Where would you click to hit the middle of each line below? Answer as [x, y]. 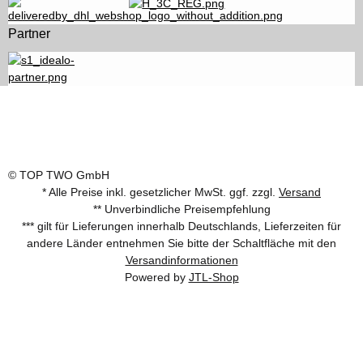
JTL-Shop [214, 277]
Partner [29, 34]
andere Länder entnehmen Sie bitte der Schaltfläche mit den [181, 243]
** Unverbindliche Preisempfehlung [181, 209]
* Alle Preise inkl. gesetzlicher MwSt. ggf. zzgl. [160, 192]
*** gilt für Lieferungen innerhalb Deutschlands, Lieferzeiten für [181, 226]
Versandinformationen [181, 260]
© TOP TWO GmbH [59, 175]
